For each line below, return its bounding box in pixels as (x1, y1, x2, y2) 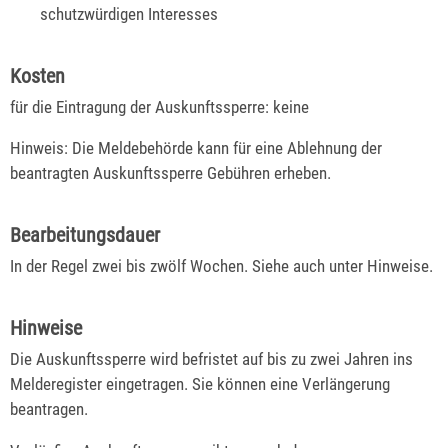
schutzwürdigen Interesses (40, 3, 219, 24)
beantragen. (10, 399, 88, 420)
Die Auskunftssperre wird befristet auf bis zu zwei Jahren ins (10, 349, 413, 370)
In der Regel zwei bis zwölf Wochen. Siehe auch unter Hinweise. (10, 256, 433, 277)
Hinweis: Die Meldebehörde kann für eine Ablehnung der (10, 138, 382, 159)
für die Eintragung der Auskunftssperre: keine (10, 96, 309, 117)
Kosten (10, 63, 65, 88)
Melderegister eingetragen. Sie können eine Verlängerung (10, 374, 390, 395)
